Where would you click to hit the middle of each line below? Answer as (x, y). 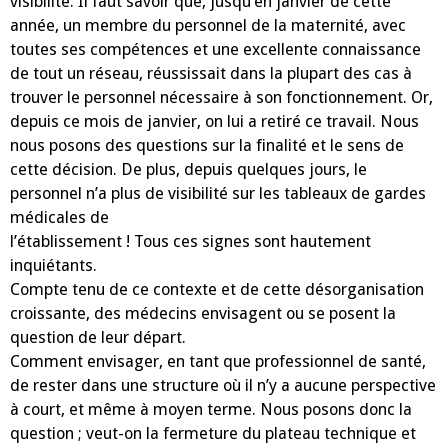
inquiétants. (53, 265)
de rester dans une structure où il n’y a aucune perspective (223, 385)
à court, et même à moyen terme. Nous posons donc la (211, 409)
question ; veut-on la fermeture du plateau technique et (213, 433)
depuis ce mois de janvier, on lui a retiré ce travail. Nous (214, 121)
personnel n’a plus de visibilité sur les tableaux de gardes (218, 193)
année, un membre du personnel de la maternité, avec (208, 25)
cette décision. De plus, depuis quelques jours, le (188, 169)
